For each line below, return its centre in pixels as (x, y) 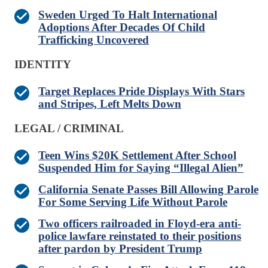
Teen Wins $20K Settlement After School (137, 156)
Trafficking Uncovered (94, 40)
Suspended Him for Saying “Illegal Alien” (141, 168)
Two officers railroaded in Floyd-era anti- (140, 224)
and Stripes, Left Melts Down (110, 104)
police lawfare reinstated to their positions (140, 236)
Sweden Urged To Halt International (128, 15)
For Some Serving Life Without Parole (133, 202)
